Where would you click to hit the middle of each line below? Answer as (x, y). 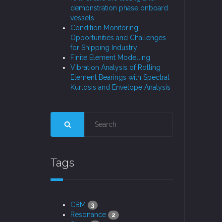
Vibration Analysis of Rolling (115, 68)
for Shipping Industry (104, 48)
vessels (82, 18)
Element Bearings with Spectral (120, 78)
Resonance (88, 215)
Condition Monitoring (104, 28)
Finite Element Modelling (110, 58)
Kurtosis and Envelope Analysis (120, 87)
